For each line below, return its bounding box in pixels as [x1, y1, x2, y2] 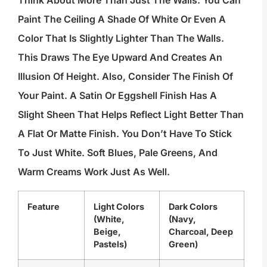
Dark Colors [169, 201, 218, 212]
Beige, [94, 226, 121, 237]
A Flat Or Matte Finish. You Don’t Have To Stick [18, 127, 232, 139]
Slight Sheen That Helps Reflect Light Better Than [18, 108, 244, 120]
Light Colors [94, 201, 144, 212]
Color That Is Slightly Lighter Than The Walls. [18, 32, 224, 44]
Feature [27, 201, 60, 212]
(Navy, [169, 213, 196, 224]
